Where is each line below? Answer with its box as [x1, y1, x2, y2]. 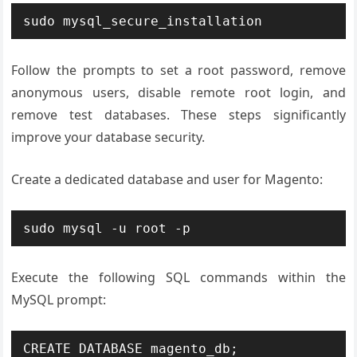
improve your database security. [11, 128, 206, 146]
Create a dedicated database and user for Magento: [11, 171, 324, 188]
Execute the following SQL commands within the [11, 269, 346, 286]
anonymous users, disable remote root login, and [11, 84, 346, 101]
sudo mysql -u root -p [23, 221, 191, 236]
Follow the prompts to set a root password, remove [11, 61, 346, 79]
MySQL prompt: [11, 291, 107, 308]
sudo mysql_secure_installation [23, 14, 263, 29]
